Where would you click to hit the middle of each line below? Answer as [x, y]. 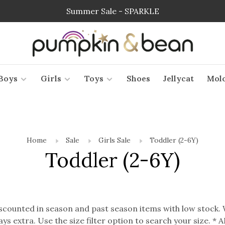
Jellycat [178, 78]
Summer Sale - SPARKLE [113, 11]
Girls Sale [115, 140]
